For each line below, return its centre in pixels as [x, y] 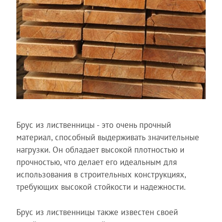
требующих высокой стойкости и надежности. [101, 187]
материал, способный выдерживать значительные [108, 137]
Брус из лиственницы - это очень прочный [93, 125]
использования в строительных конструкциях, [101, 174]
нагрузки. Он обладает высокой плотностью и [100, 150]
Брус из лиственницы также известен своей [97, 212]
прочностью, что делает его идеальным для [96, 162]
